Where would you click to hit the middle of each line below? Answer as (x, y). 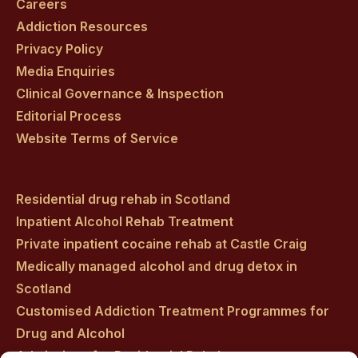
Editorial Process (69, 116)
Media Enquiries (66, 72)
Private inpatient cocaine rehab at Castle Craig (161, 244)
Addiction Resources (82, 27)
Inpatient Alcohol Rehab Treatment (125, 222)
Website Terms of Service (97, 139)
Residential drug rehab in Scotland (123, 199)
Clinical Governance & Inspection (120, 94)
